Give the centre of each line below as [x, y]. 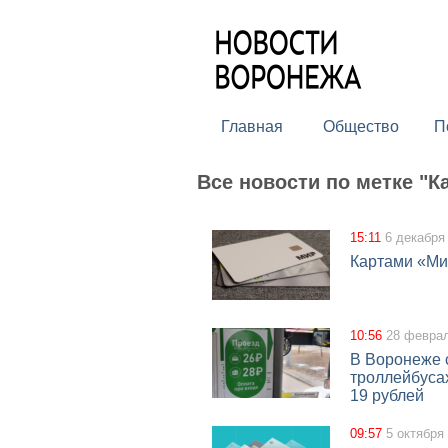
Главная [251, 126]
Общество [360, 126]
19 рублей [387, 395]
